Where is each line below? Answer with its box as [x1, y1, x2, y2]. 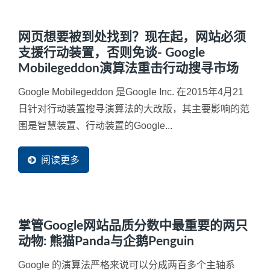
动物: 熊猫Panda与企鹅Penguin [18, 235, 194, 248]
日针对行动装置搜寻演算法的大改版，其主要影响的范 [18, 104, 250, 115]
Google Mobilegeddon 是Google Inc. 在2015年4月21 [18, 87, 243, 98]
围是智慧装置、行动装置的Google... [18, 121, 172, 131]
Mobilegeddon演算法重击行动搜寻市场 [18, 62, 239, 75]
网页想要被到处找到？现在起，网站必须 [18, 31, 246, 44]
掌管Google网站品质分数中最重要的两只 [18, 219, 248, 233]
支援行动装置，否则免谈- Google [18, 46, 205, 60]
